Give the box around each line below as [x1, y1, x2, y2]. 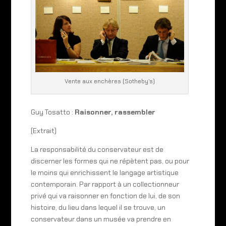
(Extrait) [30, 126, 56, 136]
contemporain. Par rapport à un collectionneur [30, 180, 179, 189]
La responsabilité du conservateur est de [30, 145, 163, 154]
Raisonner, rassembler [74, 107, 155, 117]
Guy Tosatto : [30, 107, 75, 117]
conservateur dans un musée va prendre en [30, 214, 171, 224]
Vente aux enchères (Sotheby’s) [64, 77, 155, 86]
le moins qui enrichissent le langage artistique [30, 168, 179, 178]
